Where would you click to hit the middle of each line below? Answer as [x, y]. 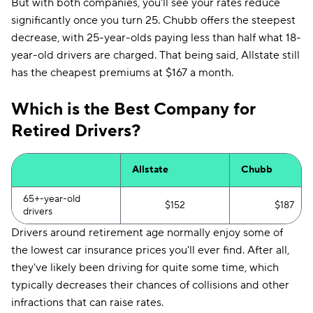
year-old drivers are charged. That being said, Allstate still [155, 55]
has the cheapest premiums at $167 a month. [122, 73]
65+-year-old [52, 199]
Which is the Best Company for [133, 109]
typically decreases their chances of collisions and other [150, 285]
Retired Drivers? [76, 131]
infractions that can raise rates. [87, 303]
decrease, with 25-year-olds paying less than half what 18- [156, 38]
